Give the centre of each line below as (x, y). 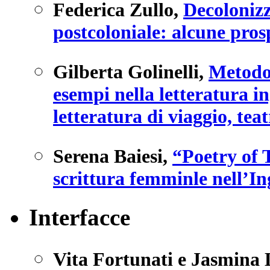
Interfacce (80, 217)
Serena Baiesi (108, 156)
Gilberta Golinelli (126, 72)
